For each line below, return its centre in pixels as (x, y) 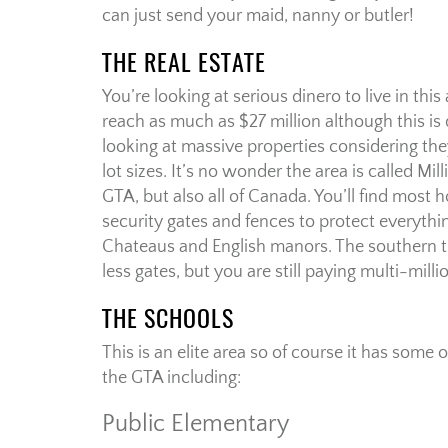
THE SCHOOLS (168, 318)
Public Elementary (195, 424)
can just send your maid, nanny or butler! (258, 16)
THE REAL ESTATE (184, 62)
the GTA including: (171, 378)
